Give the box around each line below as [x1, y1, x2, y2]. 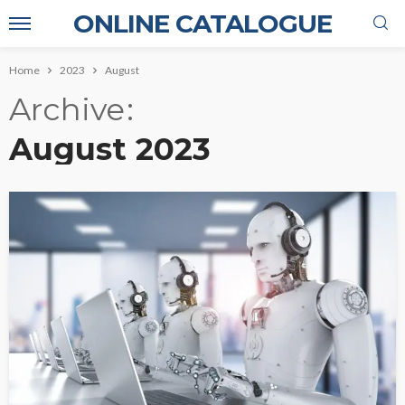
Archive [9, 90, 125, 128]
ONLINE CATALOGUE [73, 8, 332, 39]
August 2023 [9, 130, 211, 168]
